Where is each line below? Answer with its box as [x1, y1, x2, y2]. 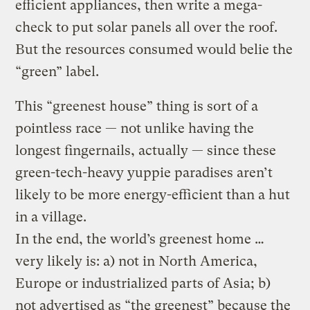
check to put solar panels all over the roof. [15, 19, 278, 35]
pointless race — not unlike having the [15, 120, 255, 136]
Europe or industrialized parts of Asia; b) [15, 275, 271, 291]
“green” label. [15, 63, 100, 80]
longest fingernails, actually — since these [15, 142, 277, 158]
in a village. [15, 208, 87, 225]
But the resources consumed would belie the [15, 41, 293, 57]
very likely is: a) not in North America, [15, 253, 258, 269]
